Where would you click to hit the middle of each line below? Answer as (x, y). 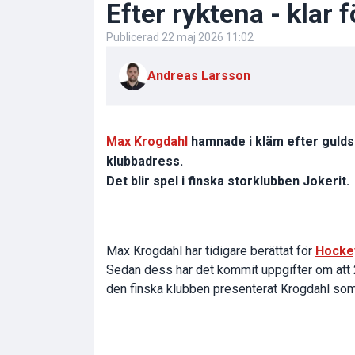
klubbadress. (145, 162)
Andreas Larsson (199, 76)
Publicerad (134, 38)
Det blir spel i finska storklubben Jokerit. (228, 181)
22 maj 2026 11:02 (208, 38)
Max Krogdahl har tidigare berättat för (211, 251)
